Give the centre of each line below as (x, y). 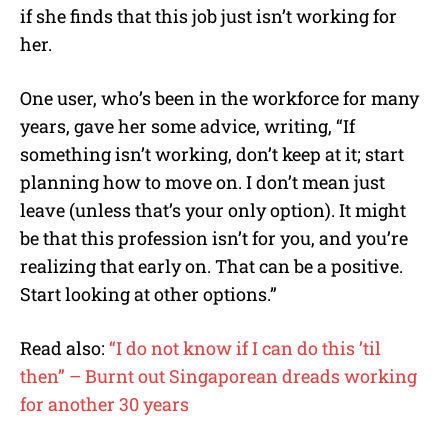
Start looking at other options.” (148, 293)
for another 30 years (104, 403)
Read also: (64, 347)
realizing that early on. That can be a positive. (211, 265)
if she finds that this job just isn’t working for (208, 15)
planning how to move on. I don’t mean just (202, 181)
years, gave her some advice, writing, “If (187, 125)
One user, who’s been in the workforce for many (219, 97)
